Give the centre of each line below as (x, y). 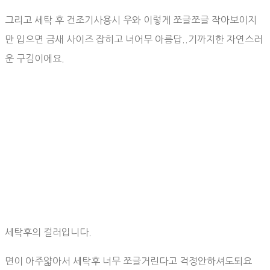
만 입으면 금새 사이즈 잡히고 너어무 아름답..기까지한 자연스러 (134, 39)
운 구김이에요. (35, 59)
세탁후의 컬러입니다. (48, 232)
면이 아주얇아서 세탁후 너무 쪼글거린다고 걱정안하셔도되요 (128, 261)
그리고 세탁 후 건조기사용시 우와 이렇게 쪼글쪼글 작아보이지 (131, 20)
